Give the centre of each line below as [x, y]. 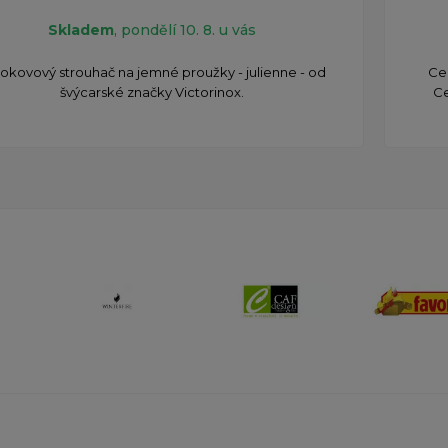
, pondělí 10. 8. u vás [184, 30]
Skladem [80, 30]
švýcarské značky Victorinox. [151, 92]
